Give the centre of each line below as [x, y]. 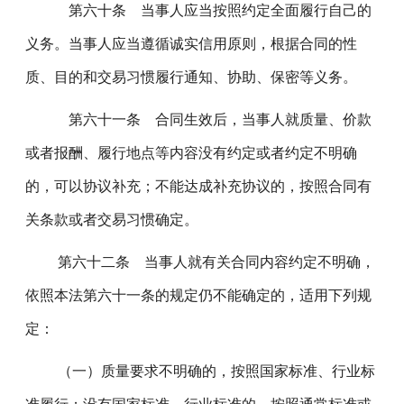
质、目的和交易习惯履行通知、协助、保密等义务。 [192, 77]
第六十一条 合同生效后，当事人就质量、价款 [208, 119]
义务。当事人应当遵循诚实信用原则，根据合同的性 [192, 44]
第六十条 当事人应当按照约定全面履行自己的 [208, 10]
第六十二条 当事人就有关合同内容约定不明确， [210, 262]
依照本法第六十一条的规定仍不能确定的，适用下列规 [199, 295]
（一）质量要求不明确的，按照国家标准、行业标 [210, 371]
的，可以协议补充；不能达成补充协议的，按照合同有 [199, 186]
